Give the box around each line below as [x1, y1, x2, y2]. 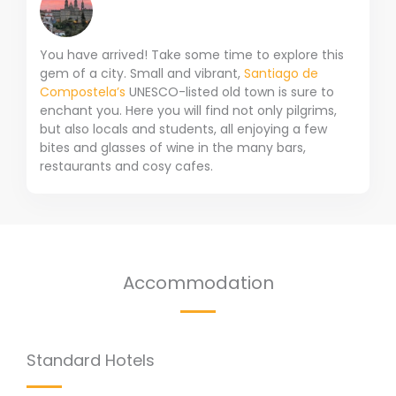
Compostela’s [40, 83, 129, 102]
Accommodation [122, 270, 274, 296]
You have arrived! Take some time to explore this [40, 46, 344, 65]
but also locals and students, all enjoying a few [40, 120, 327, 139]
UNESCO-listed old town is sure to [129, 83, 334, 102]
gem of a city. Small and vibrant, [40, 65, 244, 83]
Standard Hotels [27, 349, 155, 372]
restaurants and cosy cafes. [40, 157, 213, 176]
